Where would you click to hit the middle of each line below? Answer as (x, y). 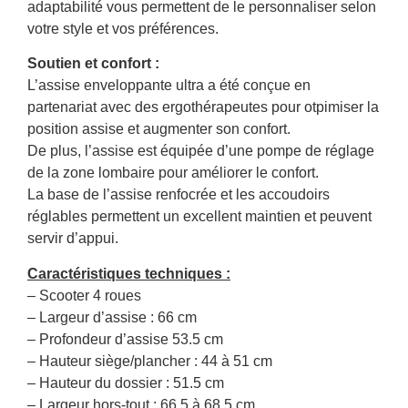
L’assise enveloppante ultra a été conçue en (169, 86)
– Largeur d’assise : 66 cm (112, 317)
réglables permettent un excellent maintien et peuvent (199, 217)
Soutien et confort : (93, 64)
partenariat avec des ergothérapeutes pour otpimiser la (203, 107)
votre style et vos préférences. (123, 28)
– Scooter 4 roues (84, 295)
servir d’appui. (73, 239)
